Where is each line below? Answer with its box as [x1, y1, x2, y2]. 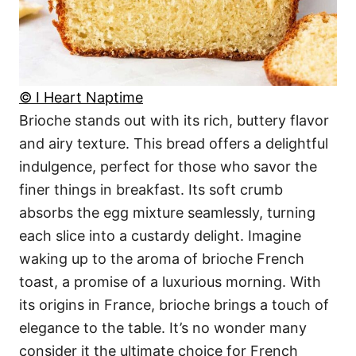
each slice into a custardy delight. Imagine [19, 227, 301, 245]
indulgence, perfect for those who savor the [19, 158, 317, 176]
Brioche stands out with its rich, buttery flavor [19, 112, 329, 130]
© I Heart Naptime [19, 89, 143, 106]
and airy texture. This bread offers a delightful [19, 135, 328, 153]
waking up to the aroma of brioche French [19, 250, 304, 268]
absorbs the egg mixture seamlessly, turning [19, 204, 315, 222]
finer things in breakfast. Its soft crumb [19, 181, 283, 199]
